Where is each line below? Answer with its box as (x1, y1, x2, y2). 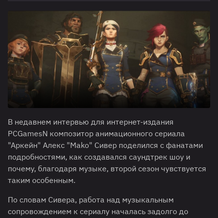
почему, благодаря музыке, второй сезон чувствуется (8, 163, 206, 174)
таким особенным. (8, 175, 75, 185)
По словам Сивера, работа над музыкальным (8, 195, 174, 205)
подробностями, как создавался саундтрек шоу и (8, 152, 190, 162)
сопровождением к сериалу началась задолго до (8, 206, 188, 217)
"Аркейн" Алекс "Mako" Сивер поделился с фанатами (8, 140, 203, 150)
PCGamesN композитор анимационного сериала (8, 128, 185, 139)
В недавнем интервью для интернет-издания (8, 117, 174, 127)
